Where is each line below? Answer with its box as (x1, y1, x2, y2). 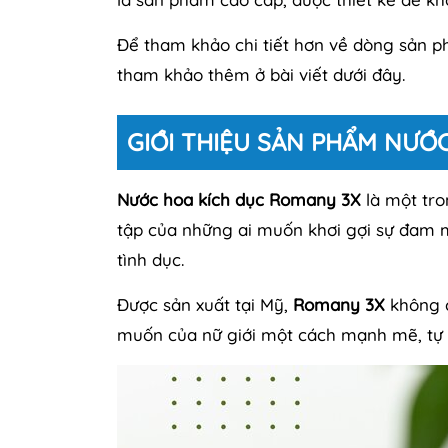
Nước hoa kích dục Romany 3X (117, 188, 361, 210)
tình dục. (117, 248, 184, 270)
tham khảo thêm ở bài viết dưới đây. (117, 63, 405, 85)
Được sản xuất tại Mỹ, (117, 293, 293, 315)
